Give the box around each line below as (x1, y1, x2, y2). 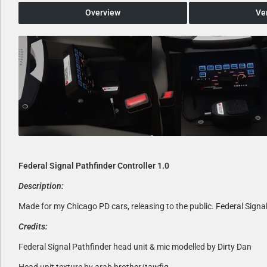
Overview (85, 7, 120, 17)
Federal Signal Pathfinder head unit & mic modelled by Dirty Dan (18, 241, 252, 252)
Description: (18, 181, 64, 191)
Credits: (18, 221, 48, 231)
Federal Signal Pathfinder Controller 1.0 (18, 160, 169, 170)
